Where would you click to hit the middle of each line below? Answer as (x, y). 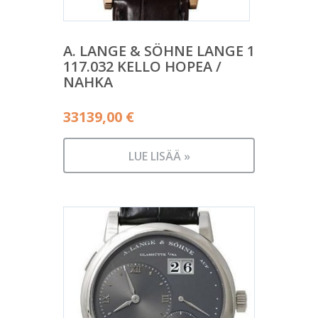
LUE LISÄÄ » (159, 157)
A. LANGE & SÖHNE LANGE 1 (159, 51)
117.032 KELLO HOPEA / (142, 67)
